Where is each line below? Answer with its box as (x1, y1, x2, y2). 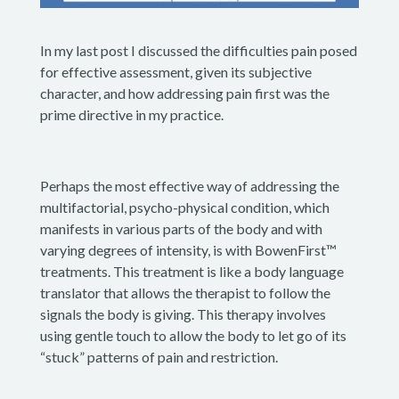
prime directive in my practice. (39, 106, 224, 124)
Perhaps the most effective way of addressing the (39, 177, 339, 195)
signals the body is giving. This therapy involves (39, 305, 326, 323)
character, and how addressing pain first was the (39, 85, 330, 102)
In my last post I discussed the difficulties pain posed (39, 42, 357, 60)
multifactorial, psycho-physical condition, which (39, 199, 330, 216)
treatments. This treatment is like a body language (39, 263, 344, 281)
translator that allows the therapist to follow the (39, 284, 330, 302)
